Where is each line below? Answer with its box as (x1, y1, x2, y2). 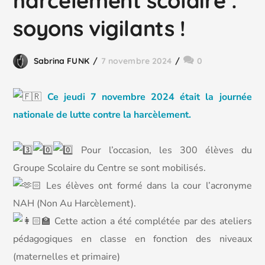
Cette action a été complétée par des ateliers (51, 215, 252, 228)
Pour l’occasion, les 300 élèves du (73, 144, 252, 157)
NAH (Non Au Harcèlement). (13, 197, 137, 210)
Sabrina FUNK (33, 56, 89, 66)
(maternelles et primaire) (13, 250, 121, 263)
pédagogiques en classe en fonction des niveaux (13, 232, 252, 245)
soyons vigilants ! (13, 15, 186, 41)
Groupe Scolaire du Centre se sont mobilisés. (13, 161, 206, 174)
